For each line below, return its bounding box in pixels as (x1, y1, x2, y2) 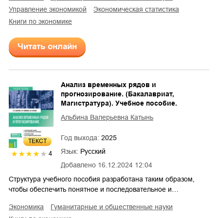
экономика (14, 202, 44, 211)
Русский (80, 147, 106, 155)
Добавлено (61, 161, 96, 169)
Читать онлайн (18, 41, 77, 51)
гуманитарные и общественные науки (54, 202, 173, 211)
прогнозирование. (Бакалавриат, (61, 90, 174, 98)
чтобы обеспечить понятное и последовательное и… (9, 185, 179, 193)
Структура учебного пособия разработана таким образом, (9, 175, 195, 183)
